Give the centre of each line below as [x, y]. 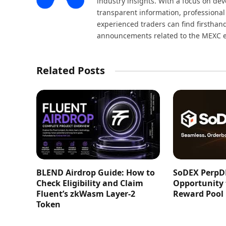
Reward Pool [199, 194]
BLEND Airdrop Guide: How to [96, 173]
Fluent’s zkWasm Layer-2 [86, 194]
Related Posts [71, 71]
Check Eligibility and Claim [90, 183]
